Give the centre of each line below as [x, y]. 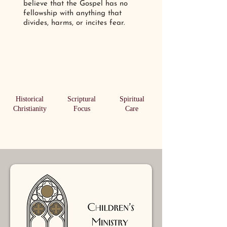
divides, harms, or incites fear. [75, 23]
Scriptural [82, 99]
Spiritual [132, 99]
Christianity [30, 109]
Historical [30, 99]
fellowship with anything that [72, 13]
